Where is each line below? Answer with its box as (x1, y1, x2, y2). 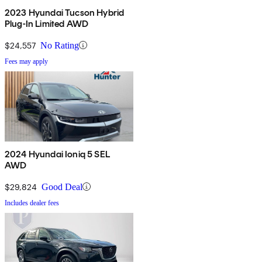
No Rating (40, 40, 79, 50)
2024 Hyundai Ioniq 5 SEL (5, 148, 110, 160)
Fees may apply (5, 57, 48, 65)
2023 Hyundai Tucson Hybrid (5, 6, 125, 18)
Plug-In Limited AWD (5, 18, 89, 29)
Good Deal (42, 181, 82, 192)
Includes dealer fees (5, 198, 59, 207)
